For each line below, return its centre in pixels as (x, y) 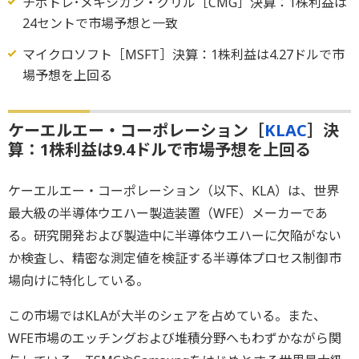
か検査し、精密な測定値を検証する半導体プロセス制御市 (175, 258)
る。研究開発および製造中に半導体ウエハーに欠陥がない (175, 235)
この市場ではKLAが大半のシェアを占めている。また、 (167, 315)
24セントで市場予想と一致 (100, 23)
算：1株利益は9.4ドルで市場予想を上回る (159, 149)
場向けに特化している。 (79, 280)
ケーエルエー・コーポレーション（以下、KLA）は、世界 (173, 190)
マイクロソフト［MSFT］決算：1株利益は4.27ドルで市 (183, 54)
